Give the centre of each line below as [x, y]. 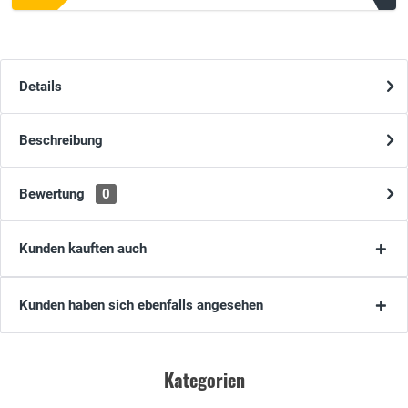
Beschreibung [61, 141]
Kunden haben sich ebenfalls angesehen [141, 306]
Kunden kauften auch [83, 249]
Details [41, 87]
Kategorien [204, 380]
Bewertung [54, 194]
